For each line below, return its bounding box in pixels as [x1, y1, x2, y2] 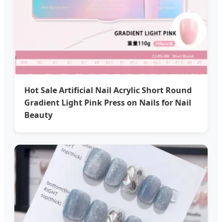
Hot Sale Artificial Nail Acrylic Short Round [24, 84, 192, 96]
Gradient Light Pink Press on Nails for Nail [24, 97, 191, 108]
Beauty [24, 109, 53, 120]
